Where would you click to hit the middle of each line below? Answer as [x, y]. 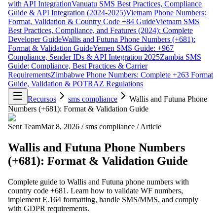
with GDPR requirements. [49, 208]
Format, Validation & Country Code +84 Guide [82, 21]
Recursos [42, 99]
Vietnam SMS [177, 21]
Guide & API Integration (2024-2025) [67, 12]
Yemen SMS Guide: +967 [133, 48]
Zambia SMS [181, 57]
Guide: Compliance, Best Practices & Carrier [78, 66]
